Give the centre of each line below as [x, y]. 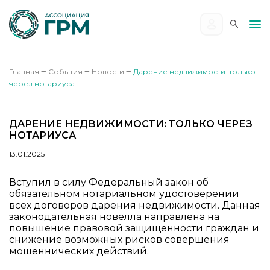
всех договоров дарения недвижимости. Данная [135, 205]
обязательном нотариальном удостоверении [124, 193]
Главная [24, 71]
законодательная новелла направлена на [114, 216]
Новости [108, 71]
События [65, 71]
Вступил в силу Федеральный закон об [109, 182]
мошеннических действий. [79, 251]
